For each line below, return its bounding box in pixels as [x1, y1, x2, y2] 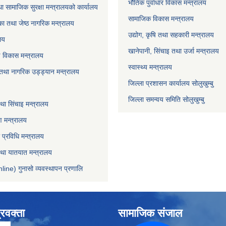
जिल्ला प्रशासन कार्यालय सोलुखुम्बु [128, 79, 213, 87]
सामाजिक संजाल [118, 206, 182, 219]
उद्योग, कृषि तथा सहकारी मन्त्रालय [128, 30, 214, 39]
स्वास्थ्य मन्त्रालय [128, 63, 172, 71]
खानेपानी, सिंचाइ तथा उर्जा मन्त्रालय [128, 46, 219, 55]
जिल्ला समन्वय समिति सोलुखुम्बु [128, 95, 204, 103]
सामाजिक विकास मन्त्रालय [128, 14, 194, 23]
